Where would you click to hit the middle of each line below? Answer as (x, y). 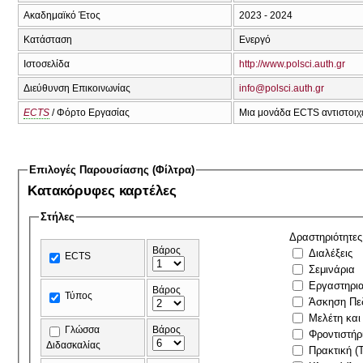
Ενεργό (255, 39)
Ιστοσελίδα (47, 64)
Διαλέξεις (331, 253)
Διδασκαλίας (74, 345)
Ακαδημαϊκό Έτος (62, 15)
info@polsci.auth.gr (282, 88)
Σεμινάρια (332, 269)
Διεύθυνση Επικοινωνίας (77, 88)
